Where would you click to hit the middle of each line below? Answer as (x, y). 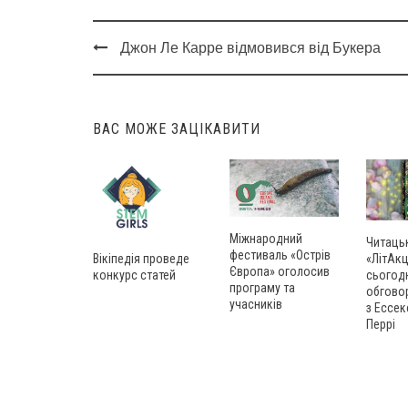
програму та (262, 287)
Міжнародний (266, 238)
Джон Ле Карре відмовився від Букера (250, 48)
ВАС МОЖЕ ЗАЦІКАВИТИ (177, 129)
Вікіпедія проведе (141, 259)
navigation (138, 94)
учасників (256, 304)
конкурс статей (134, 275)
